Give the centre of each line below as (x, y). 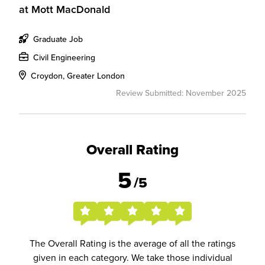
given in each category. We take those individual (132, 257)
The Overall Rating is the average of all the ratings (132, 243)
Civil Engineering (63, 57)
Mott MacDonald (71, 9)
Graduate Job (57, 39)
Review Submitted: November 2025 (181, 93)
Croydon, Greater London (77, 76)
